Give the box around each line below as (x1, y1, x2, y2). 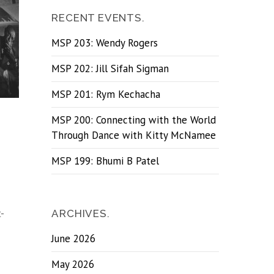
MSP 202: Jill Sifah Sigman (51, 62, 169, 75)
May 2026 (51, 257, 95, 271)
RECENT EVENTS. (51, 12, 145, 24)
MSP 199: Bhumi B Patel (51, 154, 160, 168)
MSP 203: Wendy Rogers (51, 36, 158, 50)
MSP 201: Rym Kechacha (51, 87, 161, 101)
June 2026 (51, 232, 96, 245)
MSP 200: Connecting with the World (51, 113, 217, 127)
